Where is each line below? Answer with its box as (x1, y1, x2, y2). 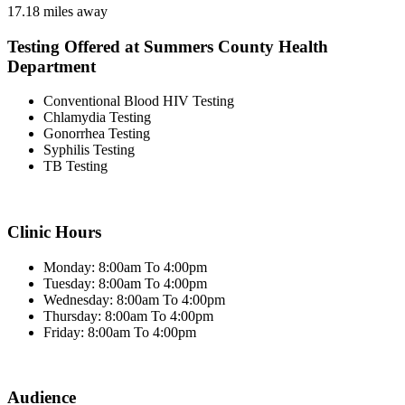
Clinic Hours (7, 222, 101, 242)
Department (7, 56, 96, 76)
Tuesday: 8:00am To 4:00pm (43, 275, 207, 291)
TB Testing (43, 158, 108, 174)
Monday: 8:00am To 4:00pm (43, 259, 207, 275)
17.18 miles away (7, 3, 108, 19)
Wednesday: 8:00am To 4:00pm (43, 291, 225, 307)
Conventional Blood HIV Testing (43, 93, 234, 109)
